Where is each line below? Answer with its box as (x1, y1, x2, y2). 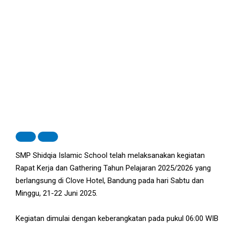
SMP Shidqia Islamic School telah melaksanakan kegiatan (16, 150, 205, 160)
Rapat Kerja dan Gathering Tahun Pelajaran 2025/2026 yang (16, 163, 211, 173)
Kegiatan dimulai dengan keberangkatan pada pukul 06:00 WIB (16, 213, 219, 223)
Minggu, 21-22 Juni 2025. (16, 188, 98, 198)
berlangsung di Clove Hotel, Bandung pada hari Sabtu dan (16, 176, 204, 185)
